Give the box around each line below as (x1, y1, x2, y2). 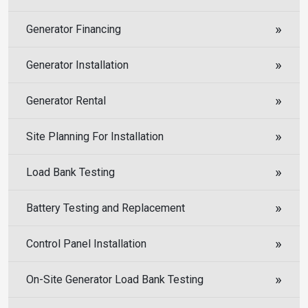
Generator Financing (26, 22, 121, 36)
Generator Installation (26, 58, 129, 71)
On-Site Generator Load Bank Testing (26, 272, 203, 286)
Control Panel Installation (26, 236, 146, 250)
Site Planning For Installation (26, 129, 164, 143)
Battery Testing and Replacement (26, 201, 185, 214)
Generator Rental (26, 93, 106, 107)
